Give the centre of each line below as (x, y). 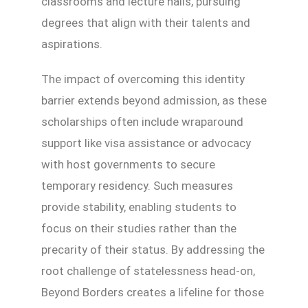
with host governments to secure (128, 165)
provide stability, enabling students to (139, 207)
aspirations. (72, 44)
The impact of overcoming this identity (143, 79)
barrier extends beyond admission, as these (154, 101)
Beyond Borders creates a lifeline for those (153, 293)
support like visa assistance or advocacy (146, 143)
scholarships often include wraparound (142, 122)
